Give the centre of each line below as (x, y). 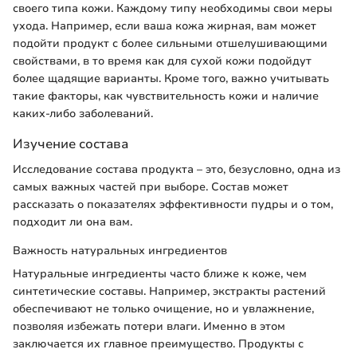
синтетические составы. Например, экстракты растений (169, 291)
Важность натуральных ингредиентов (120, 250)
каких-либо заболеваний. (83, 114)
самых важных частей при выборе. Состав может (151, 186)
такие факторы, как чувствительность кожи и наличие (166, 96)
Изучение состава (71, 144)
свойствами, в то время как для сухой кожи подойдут (162, 61)
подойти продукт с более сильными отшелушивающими (170, 44)
